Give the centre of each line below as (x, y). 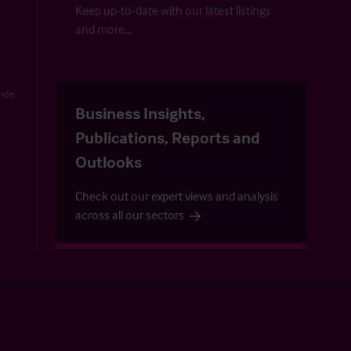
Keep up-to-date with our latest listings (173, 11)
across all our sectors (130, 215)
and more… (103, 29)
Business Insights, (140, 113)
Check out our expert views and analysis (177, 196)
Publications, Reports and (168, 138)
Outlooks (109, 162)
